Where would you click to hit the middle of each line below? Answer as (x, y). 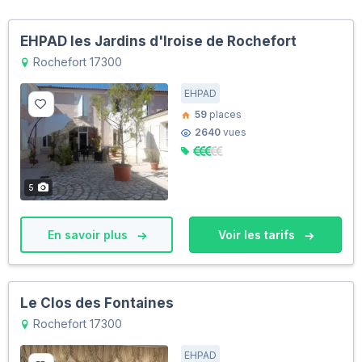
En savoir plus (89, 235)
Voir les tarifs (258, 235)
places (224, 115)
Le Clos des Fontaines (97, 303)
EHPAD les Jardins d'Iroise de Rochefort (158, 42)
